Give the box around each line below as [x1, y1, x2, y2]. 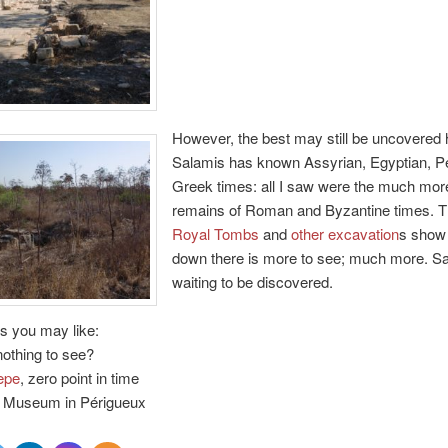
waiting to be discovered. [171, 271, 333, 293]
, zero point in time [19, 367, 139, 389]
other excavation [290, 223, 399, 245]
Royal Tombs [171, 223, 259, 245]
